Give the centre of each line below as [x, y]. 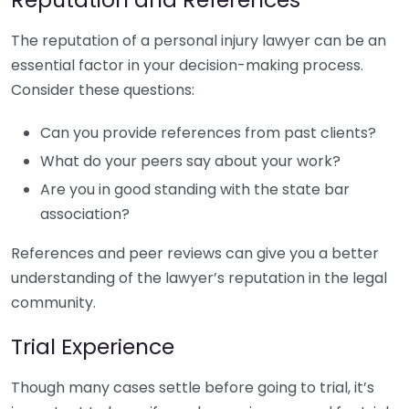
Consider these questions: [103, 90]
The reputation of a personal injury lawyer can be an [199, 41]
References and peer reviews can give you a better [195, 253]
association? [85, 214]
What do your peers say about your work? [190, 161]
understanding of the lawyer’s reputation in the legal [199, 278]
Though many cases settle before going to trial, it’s [193, 388]
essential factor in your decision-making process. [187, 65]
